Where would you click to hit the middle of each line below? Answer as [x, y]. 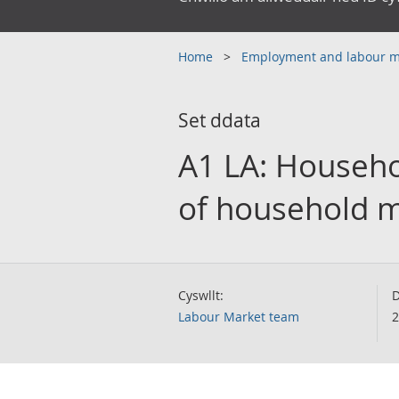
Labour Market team [239, 317]
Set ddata [220, 120]
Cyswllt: [201, 295]
